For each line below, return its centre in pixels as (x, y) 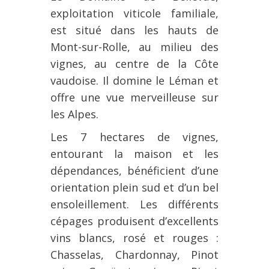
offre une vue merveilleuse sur (134, 98)
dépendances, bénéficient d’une (134, 171)
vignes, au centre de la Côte (134, 64)
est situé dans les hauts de (134, 30)
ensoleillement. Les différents (134, 204)
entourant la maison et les (134, 154)
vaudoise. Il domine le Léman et (134, 81)
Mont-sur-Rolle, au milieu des (134, 47)
